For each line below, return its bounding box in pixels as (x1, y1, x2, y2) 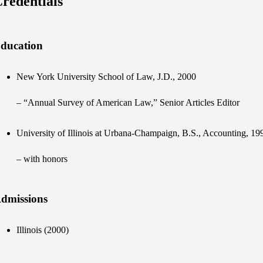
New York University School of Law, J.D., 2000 (16, 71, 197, 82)
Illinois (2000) (16, 224, 69, 235)
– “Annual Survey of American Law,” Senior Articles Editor (16, 97, 240, 107)
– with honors (16, 153, 68, 164)
